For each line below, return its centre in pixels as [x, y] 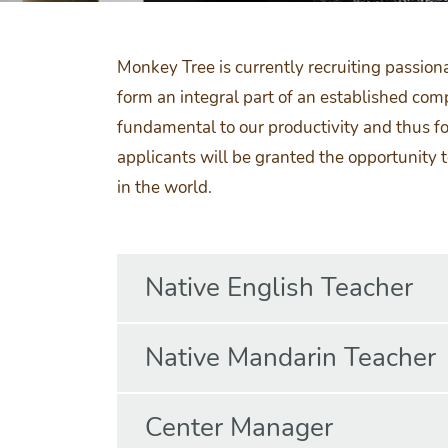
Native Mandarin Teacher [290, 357]
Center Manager [239, 427]
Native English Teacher [279, 287]
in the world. [164, 187]
